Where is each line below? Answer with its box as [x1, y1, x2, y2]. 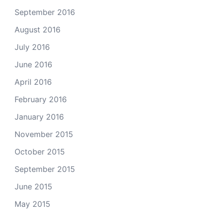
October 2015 [15, 147, 65, 156]
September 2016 [15, 7, 75, 17]
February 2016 [15, 94, 67, 104]
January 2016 [15, 112, 64, 122]
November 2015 [15, 129, 73, 139]
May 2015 [15, 199, 50, 209]
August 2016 [15, 25, 61, 34]
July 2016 [15, 42, 50, 52]
